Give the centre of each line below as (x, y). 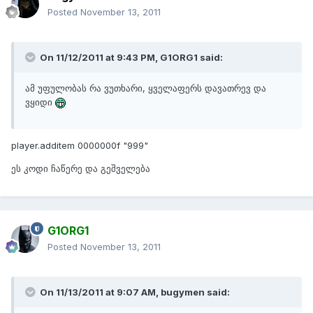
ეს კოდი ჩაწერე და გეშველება (81, 169)
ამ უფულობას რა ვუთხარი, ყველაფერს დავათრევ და (146, 88)
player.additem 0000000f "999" (80, 146)
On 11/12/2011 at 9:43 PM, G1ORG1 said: (130, 58)
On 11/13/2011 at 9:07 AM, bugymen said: (134, 292)
